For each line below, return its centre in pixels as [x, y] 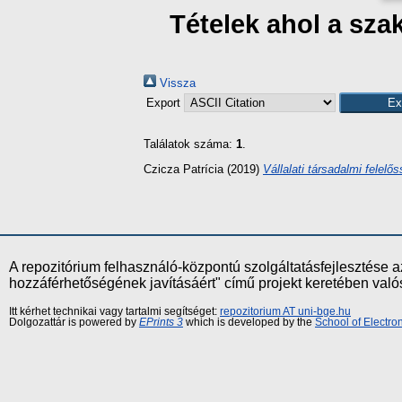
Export [165, 103]
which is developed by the [249, 322]
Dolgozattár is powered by [74, 322]
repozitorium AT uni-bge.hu [285, 311]
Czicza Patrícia [184, 169]
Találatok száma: [190, 144]
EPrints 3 [161, 322]
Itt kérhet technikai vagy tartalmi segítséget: [114, 311]
